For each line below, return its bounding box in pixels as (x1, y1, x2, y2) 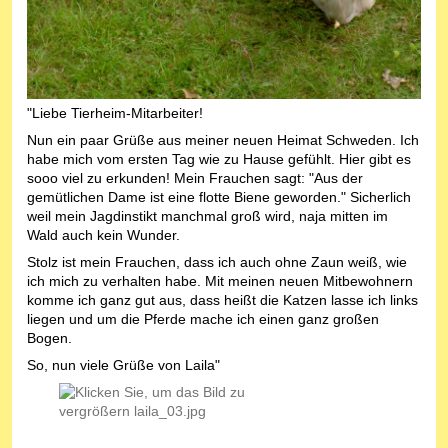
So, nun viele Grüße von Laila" (27, 357, 220, 374)
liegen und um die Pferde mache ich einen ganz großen (27, 311, 379, 328)
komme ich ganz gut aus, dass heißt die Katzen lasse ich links (27, 292, 418, 309)
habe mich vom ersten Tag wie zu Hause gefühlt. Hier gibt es (27, 151, 411, 168)
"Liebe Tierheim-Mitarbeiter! (27, 105, 203, 122)
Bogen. (27, 330, 72, 347)
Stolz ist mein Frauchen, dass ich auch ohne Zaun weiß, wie (27, 254, 407, 271)
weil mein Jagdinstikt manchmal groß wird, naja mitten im (27, 208, 388, 225)
